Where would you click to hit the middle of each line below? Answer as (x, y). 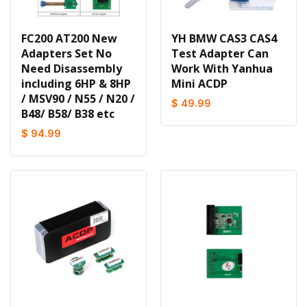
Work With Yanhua (222, 69)
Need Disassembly (72, 69)
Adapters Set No (66, 53)
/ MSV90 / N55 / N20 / (78, 99)
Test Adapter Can (220, 53)
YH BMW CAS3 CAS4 (224, 38)
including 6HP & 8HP (76, 84)
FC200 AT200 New (69, 38)
